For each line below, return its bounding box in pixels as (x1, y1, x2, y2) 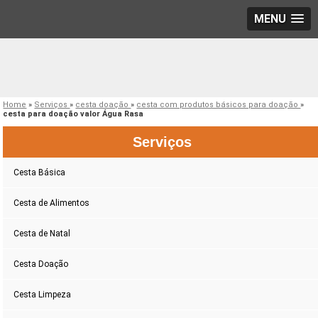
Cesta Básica (13, 168, 66, 178)
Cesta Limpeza (13, 290, 72, 300)
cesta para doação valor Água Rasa (3, 109, 144, 119)
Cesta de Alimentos (13, 198, 90, 209)
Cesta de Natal (13, 229, 71, 239)
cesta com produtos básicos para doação (136, 100, 301, 110)
